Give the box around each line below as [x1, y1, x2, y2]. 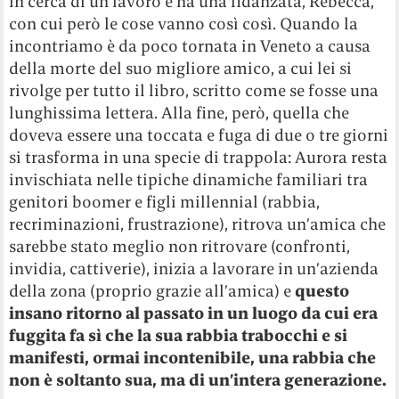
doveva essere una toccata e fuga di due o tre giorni [9, 124, 389, 145]
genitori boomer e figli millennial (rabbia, [9, 191, 321, 212]
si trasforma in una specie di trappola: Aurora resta [9, 146, 388, 167]
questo [295, 280, 350, 301]
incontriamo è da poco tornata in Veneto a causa [9, 35, 371, 56]
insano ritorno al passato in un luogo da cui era [9, 302, 379, 323]
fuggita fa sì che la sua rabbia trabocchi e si [9, 324, 348, 346]
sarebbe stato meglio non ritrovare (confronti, [9, 235, 351, 256]
